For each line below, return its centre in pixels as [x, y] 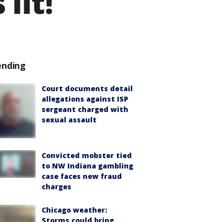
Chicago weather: [74, 210]
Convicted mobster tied [87, 155]
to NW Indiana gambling [87, 166]
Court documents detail [87, 88]
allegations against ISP [85, 99]
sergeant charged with [85, 109]
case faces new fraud [82, 176]
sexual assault [69, 120]
